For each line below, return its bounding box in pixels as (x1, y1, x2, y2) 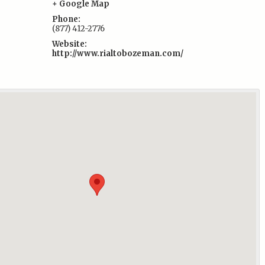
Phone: (52, 14, 81, 24)
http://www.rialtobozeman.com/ (52, 49, 184, 59)
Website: (52, 39, 88, 49)
